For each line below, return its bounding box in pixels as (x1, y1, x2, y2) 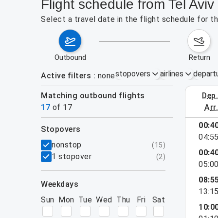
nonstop (52, 140, 82, 149)
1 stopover (52, 152, 91, 161)
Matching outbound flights (48, 91, 145, 100)
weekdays (48, 180, 78, 189)
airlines (160, 69, 183, 78)
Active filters (41, 71, 91, 80)
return (193, 53, 210, 62)
